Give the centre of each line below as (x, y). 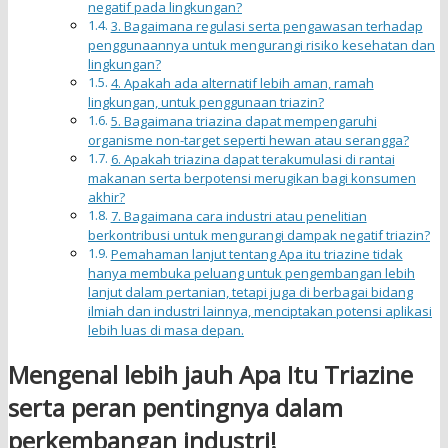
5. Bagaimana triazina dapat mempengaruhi (243, 120)
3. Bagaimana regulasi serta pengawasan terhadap (266, 25)
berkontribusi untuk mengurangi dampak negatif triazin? (259, 234)
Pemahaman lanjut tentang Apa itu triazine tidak (256, 253)
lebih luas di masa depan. (166, 329)
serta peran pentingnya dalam (175, 408)
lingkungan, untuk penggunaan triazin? (206, 101)
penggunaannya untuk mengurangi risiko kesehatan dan (261, 44)
